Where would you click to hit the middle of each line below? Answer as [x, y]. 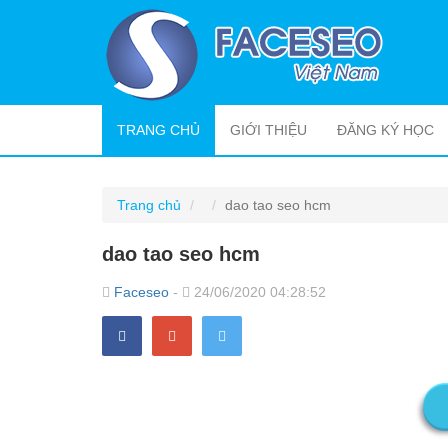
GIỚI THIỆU [268, 130]
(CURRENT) [238, 129]
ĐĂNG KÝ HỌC [385, 130]
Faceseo [141, 292]
